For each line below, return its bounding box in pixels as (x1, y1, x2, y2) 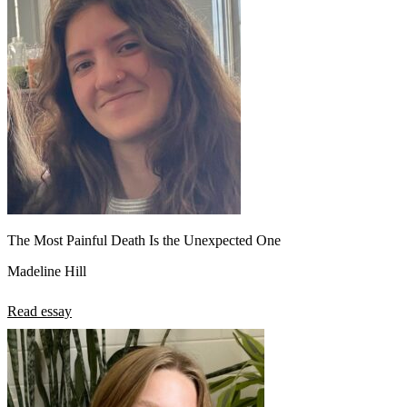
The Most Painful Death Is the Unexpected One (7, 232, 281, 248)
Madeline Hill (7, 263, 86, 279)
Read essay (7, 303, 72, 319)
